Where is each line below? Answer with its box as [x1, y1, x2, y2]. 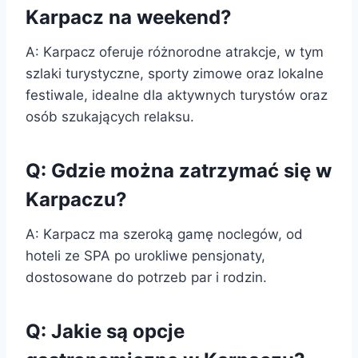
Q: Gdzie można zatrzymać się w [26, 158, 332, 182]
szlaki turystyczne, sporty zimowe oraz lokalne [26, 65, 324, 82]
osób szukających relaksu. [26, 108, 194, 125]
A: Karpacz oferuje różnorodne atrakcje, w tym [26, 43, 324, 60]
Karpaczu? [26, 187, 127, 211]
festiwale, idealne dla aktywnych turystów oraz [26, 86, 328, 103]
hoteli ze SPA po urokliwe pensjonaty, [26, 247, 265, 264]
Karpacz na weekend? [26, 5, 232, 29]
